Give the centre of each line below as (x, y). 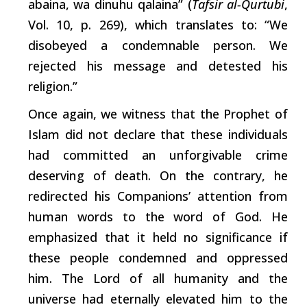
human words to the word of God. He (158, 217)
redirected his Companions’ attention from (158, 196)
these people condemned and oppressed (158, 258)
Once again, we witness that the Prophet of (158, 114)
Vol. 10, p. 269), (82, 25)
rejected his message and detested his (158, 66)
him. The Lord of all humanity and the (158, 279)
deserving (56, 176)
